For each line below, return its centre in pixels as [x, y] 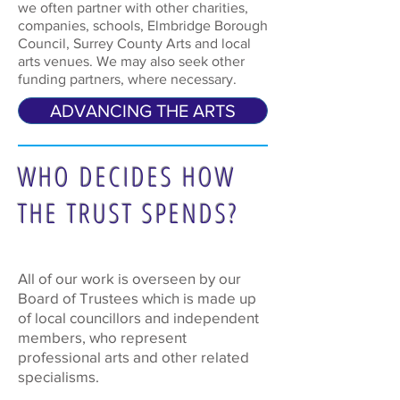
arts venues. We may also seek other [131, 61]
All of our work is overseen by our [129, 278]
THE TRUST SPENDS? [128, 213]
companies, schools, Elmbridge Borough [143, 25]
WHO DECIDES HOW [127, 176]
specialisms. [58, 376]
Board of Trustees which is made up [137, 298]
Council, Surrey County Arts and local [134, 43]
